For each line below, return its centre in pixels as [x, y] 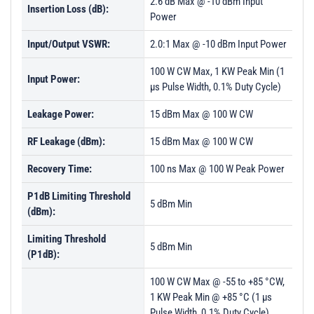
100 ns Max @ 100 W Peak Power [217, 169]
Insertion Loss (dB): [68, 9]
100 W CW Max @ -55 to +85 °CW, [217, 282]
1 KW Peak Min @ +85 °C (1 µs [211, 297]
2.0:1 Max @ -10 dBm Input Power [218, 44]
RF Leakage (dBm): [66, 142]
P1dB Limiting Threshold [79, 196]
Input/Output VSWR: [69, 44]
